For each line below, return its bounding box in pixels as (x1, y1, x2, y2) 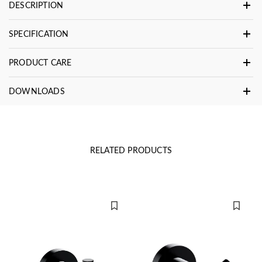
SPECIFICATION (9, 28, 69, 39)
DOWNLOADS (9, 85, 65, 96)
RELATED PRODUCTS (89, 144, 173, 156)
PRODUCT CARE (9, 57, 72, 68)
